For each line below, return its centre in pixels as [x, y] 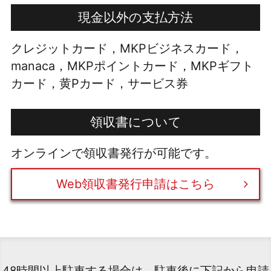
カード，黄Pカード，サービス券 [99, 84]
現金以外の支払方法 [135, 18]
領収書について [135, 122]
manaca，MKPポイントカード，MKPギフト [132, 66]
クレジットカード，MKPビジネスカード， [127, 49]
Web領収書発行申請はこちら [135, 184]
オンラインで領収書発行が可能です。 [113, 153]
